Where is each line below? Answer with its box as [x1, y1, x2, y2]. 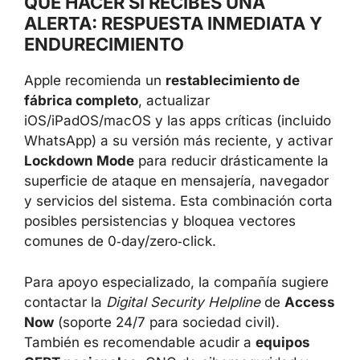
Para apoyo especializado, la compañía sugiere [24, 273, 329, 290]
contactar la [24, 293, 106, 310]
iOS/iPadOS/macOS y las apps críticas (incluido [24, 112, 331, 129]
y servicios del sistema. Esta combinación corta [24, 193, 333, 209]
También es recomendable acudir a [24, 333, 256, 350]
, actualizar [138, 92, 210, 108]
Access [284, 293, 335, 310]
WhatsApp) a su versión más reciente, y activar [24, 133, 333, 149]
